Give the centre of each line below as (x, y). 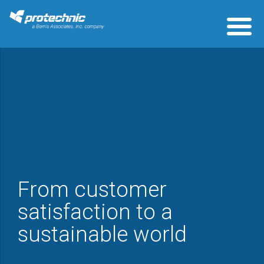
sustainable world (102, 234)
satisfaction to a (95, 212)
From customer (92, 189)
